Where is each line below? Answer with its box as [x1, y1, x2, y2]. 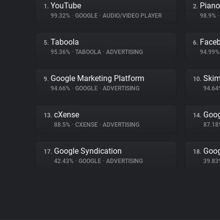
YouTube [51, 1, 81, 10]
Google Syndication [54, 146, 122, 156]
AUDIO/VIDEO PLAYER [101, 12, 162, 19]
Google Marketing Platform [51, 74, 144, 83]
